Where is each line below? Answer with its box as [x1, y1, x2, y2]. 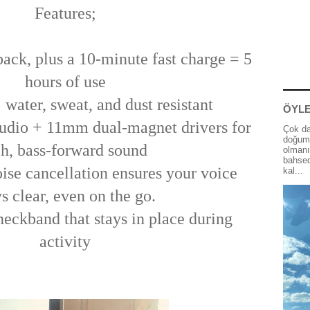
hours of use [24, 72, 106, 91]
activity [39, 232, 91, 250]
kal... [283, 165, 303, 176]
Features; [34, 3, 96, 22]
